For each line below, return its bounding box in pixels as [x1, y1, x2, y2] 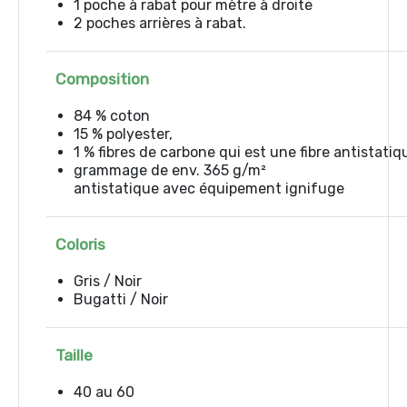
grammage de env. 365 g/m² [74, 162, 266, 179]
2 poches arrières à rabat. [74, 15, 246, 32]
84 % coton [74, 107, 150, 124]
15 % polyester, [74, 125, 176, 143]
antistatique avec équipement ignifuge [74, 180, 344, 197]
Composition [55, 70, 149, 88]
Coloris [55, 235, 105, 253]
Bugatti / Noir [74, 291, 168, 308]
